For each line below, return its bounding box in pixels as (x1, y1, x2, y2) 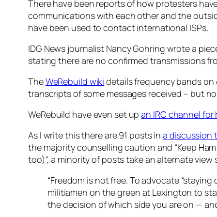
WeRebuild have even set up (28, 108, 141, 121)
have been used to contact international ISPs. (28, 22, 208, 34)
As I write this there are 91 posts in (28, 129, 163, 141)
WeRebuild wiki (45, 76, 105, 88)
